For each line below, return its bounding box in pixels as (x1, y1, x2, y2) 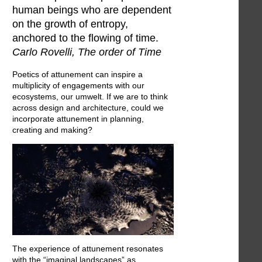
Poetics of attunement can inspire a (12, 70, 143, 80)
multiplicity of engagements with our (12, 81, 144, 91)
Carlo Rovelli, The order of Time (12, 46, 161, 58)
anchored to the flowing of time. (12, 32, 158, 44)
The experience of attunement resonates (12, 243, 163, 253)
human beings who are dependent (12, 4, 171, 16)
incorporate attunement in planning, (12, 114, 144, 124)
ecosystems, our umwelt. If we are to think (12, 92, 168, 102)
